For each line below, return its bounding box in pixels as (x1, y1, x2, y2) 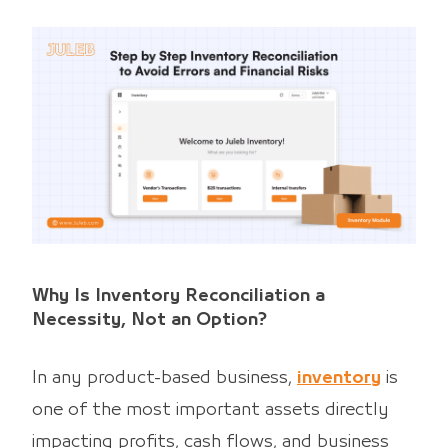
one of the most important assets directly (32, 401, 389, 418)
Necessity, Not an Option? (32, 311, 267, 328)
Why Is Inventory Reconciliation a (32, 287, 325, 304)
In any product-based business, (32, 369, 297, 386)
